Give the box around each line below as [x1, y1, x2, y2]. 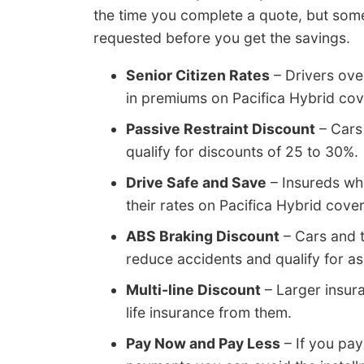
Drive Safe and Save [126, 173, 266, 191]
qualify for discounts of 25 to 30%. [126, 142, 358, 160]
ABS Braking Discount [126, 227, 279, 245]
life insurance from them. [126, 303, 292, 321]
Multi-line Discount [126, 280, 261, 298]
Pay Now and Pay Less [126, 334, 280, 352]
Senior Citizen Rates [126, 66, 270, 84]
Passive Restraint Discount [126, 119, 315, 137]
